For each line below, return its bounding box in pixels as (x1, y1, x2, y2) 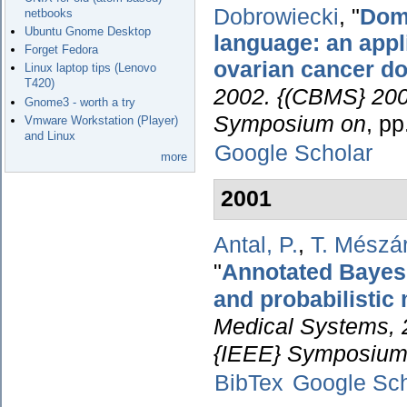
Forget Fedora (25, 43, 99, 57)
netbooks (25, 5, 74, 20)
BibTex (214, 371, 284, 396)
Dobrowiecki (213, 4, 339, 29)
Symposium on (213, 111, 366, 136)
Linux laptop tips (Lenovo (25, 61, 157, 75)
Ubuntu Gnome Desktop (25, 24, 152, 38)
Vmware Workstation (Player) (25, 113, 179, 127)
